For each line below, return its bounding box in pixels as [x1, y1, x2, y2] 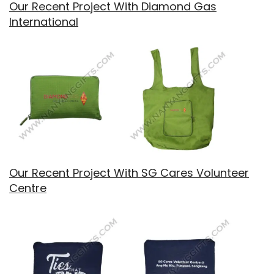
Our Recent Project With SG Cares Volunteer [9, 165, 249, 180]
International [9, 13, 78, 29]
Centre [9, 180, 46, 196]
